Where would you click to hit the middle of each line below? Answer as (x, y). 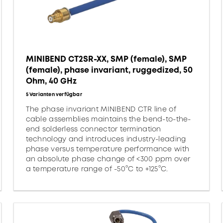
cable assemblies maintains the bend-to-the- (108, 119)
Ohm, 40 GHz (51, 81)
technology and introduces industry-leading (106, 139)
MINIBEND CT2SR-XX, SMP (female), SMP (106, 59)
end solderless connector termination (93, 129)
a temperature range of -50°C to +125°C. (97, 169)
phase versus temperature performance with (108, 149)
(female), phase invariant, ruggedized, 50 (109, 70)
